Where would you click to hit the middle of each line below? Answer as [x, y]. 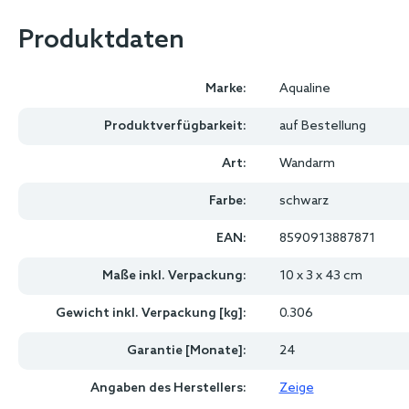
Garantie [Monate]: [186, 351]
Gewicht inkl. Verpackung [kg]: [151, 314]
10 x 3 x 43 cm [320, 276]
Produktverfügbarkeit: [175, 126]
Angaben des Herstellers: [168, 388]
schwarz [304, 201]
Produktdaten [101, 41]
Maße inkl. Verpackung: [174, 276]
